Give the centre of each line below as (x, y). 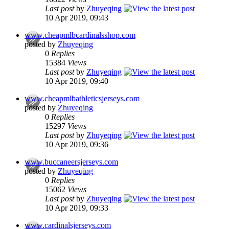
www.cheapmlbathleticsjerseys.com (82, 99)
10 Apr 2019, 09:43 (77, 18)
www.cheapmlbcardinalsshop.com (80, 35)
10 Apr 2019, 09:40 (77, 81)
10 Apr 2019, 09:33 (77, 208)
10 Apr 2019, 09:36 (77, 145)
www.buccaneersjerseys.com (71, 162)
